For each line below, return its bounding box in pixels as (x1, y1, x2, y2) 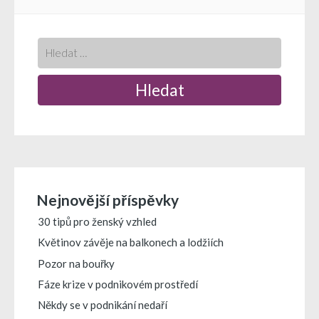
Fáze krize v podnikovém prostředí (38, 278, 198, 291)
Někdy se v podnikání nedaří (38, 298, 167, 312)
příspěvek (37, 19, 155, 51)
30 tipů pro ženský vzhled (38, 215, 157, 229)
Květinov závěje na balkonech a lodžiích (38, 236, 224, 249)
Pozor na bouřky (38, 256, 115, 270)
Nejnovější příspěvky (36, 190, 179, 209)
